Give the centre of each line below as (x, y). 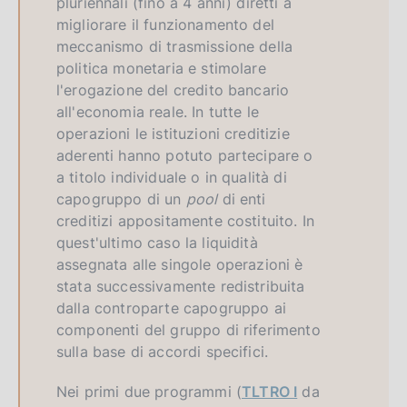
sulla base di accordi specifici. (163, 351)
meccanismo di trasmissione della (175, 46)
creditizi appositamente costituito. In (186, 220)
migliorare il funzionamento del (165, 24)
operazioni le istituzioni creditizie (173, 133)
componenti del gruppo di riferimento (189, 329)
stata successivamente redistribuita (181, 286)
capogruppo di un (121, 199)
